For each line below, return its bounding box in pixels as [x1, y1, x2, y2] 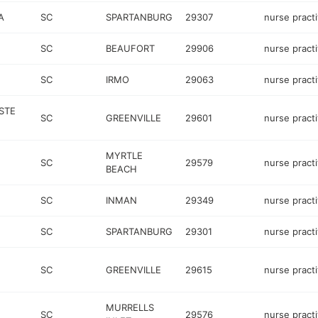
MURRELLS [106, 302, 155, 313]
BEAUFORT [106, 43, 155, 54]
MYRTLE [106, 150, 143, 161]
